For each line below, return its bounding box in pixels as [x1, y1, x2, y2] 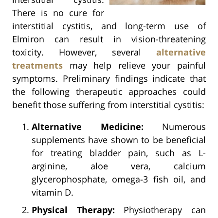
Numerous [143, 120, 206, 132]
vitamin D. [32, 186, 73, 198]
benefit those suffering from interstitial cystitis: [12, 98, 204, 110]
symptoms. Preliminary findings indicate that [12, 72, 206, 84]
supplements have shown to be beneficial [32, 133, 206, 145]
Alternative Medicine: [32, 120, 144, 132]
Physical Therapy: [32, 203, 115, 216]
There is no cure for [12, 6, 104, 18]
